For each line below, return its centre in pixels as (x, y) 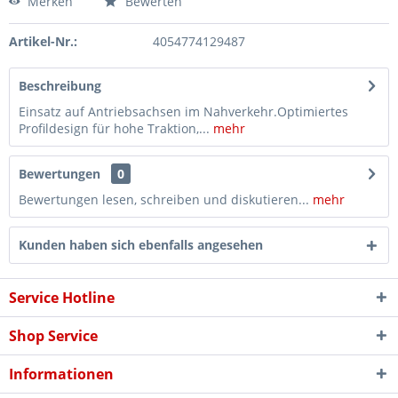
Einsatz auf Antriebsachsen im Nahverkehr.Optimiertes (183, 111)
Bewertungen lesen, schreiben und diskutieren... (164, 199)
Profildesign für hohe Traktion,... (114, 128)
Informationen (61, 374)
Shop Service (53, 336)
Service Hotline (62, 298)
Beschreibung (60, 86)
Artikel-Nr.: (43, 41)
